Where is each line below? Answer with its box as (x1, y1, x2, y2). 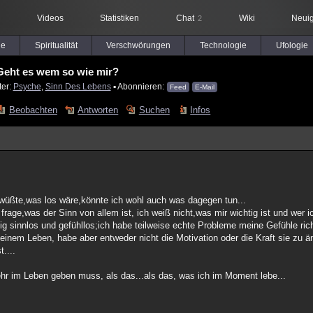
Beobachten (8, 105, 57, 115)
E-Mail (194, 83, 214, 91)
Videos (36, 13, 64, 23)
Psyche (13, 82, 41, 91)
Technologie (199, 41, 247, 50)
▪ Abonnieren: (110, 82, 166, 91)
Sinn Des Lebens (45, 82, 111, 91)
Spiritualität (34, 41, 78, 50)
